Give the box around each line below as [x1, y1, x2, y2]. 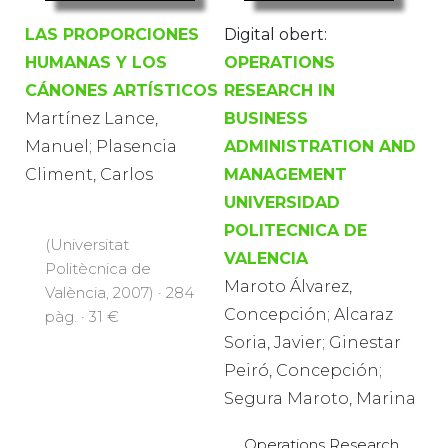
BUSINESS [224, 108, 308, 128]
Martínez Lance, [25, 108, 158, 128]
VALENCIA [224, 248, 308, 268]
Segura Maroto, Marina [224, 388, 416, 408]
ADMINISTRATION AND [224, 136, 416, 156]
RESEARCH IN [224, 80, 335, 100]
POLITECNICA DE [224, 220, 367, 240]
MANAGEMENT [224, 164, 347, 184]
